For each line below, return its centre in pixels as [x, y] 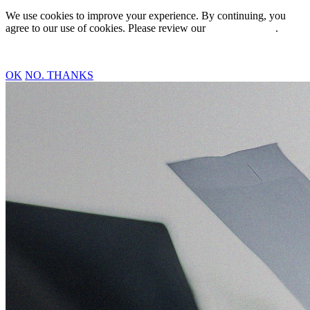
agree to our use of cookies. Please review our [107, 28]
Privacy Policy [240, 28]
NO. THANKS [59, 75]
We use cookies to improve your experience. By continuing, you [146, 16]
